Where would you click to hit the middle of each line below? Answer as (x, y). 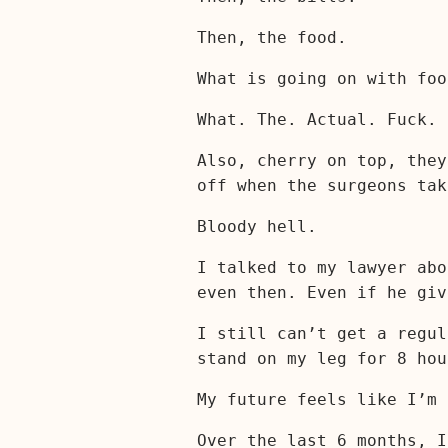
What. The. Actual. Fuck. (317, 119)
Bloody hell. (257, 226)
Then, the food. (272, 37)
